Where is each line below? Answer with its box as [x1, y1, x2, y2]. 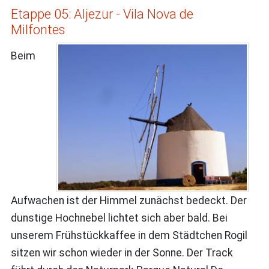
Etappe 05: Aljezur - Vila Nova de [10, 6, 193, 22]
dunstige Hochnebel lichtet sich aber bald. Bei [10, 211, 228, 224]
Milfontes [10, 22, 65, 37]
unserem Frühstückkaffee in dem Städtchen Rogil [10, 229, 247, 241]
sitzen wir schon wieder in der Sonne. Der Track [10, 246, 233, 259]
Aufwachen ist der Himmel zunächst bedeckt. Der [10, 194, 247, 207]
